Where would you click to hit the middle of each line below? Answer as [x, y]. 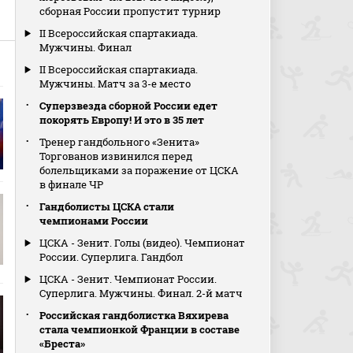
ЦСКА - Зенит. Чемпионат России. [128, 279]
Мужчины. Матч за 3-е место [115, 84]
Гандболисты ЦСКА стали [107, 206]
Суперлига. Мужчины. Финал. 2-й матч [141, 293]
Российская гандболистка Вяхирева [134, 315]
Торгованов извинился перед [116, 156]
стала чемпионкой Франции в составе [140, 329]
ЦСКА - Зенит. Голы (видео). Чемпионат [143, 243]
